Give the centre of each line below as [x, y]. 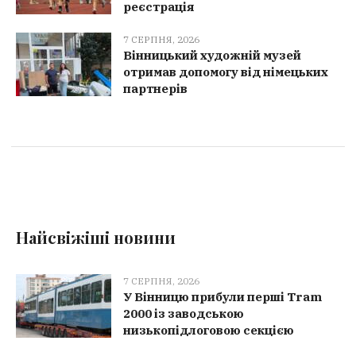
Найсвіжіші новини [96, 238]
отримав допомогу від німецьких [226, 72]
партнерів [155, 89]
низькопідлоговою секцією [209, 331]
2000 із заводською [184, 314]
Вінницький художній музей [212, 56]
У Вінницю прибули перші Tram [223, 297]
